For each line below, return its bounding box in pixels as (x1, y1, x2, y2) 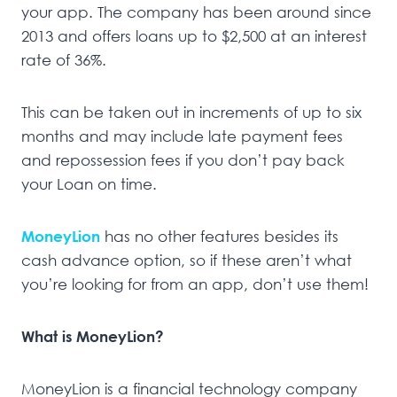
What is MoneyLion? (21, 326, 164, 346)
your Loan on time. (21, 174, 157, 193)
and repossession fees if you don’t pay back (21, 150, 345, 169)
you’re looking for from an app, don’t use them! (21, 274, 369, 293)
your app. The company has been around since (21, 2, 371, 21)
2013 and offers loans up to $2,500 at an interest (21, 26, 367, 45)
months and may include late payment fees (21, 126, 343, 145)
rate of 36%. (21, 50, 106, 69)
